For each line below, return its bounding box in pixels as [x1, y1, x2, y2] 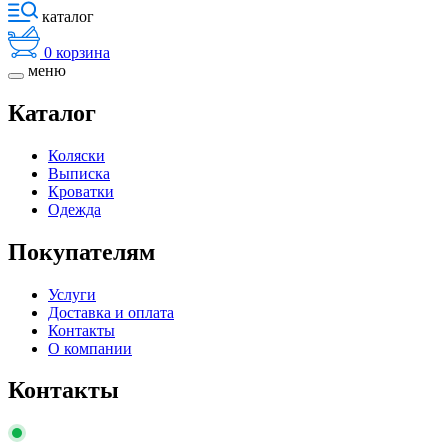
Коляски [48, 146, 105, 164]
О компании [48, 339, 132, 357]
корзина [56, 43, 110, 61]
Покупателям [8, 238, 155, 265]
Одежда [48, 200, 101, 218]
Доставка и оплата [48, 303, 174, 321]
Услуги [48, 285, 96, 303]
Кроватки [48, 182, 114, 200]
